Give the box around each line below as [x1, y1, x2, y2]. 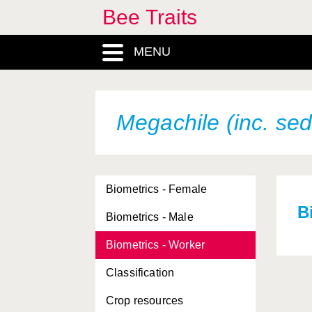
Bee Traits [102, 6, 198, 29]
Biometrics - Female [106, 183, 208, 195]
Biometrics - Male [106, 211, 194, 223]
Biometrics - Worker [106, 239, 205, 251]
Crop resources [106, 295, 184, 306]
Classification [106, 267, 175, 279]
